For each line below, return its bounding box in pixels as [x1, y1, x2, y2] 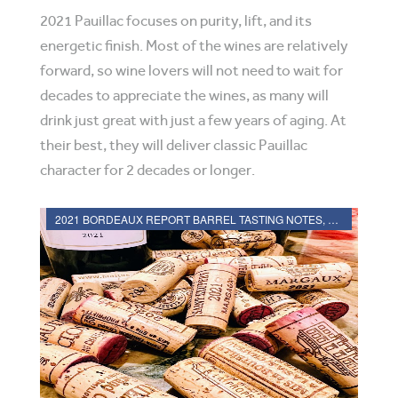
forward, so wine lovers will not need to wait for [40, 62, 343, 79]
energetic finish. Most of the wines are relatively [40, 37, 348, 54]
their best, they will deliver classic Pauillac [40, 137, 307, 154]
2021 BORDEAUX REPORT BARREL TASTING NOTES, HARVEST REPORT [328, 211, 338, 227]
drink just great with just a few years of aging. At [40, 112, 346, 129]
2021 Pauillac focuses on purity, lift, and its [40, 12, 312, 29]
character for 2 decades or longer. [40, 162, 255, 179]
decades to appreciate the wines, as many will [40, 87, 329, 104]
